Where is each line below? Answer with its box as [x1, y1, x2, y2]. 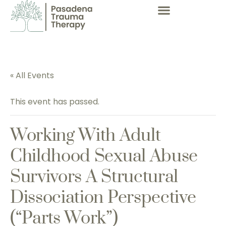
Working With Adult [10, 125, 161, 147]
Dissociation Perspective [10, 187, 196, 209]
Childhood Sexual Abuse [10, 145, 198, 167]
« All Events [10, 70, 54, 81]
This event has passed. [10, 96, 99, 107]
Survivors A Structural [10, 166, 178, 188]
